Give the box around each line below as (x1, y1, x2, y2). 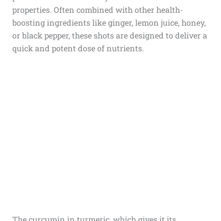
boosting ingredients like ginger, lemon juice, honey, (12, 17, 206, 28)
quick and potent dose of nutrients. (12, 43, 144, 53)
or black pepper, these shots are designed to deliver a (12, 30, 207, 40)
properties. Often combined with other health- (12, 4, 183, 15)
